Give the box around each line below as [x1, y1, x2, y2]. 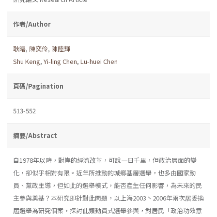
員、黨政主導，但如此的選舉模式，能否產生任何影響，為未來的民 [13, 180, 202, 190]
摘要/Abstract [13, 130, 57, 140]
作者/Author [13, 19, 51, 29]
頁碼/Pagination [13, 81, 63, 91]
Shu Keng [13, 56, 40, 66]
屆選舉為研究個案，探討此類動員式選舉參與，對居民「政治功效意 [13, 205, 202, 215]
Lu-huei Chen [80, 56, 118, 66]
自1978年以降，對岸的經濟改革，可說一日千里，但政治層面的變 [13, 155, 197, 165]
